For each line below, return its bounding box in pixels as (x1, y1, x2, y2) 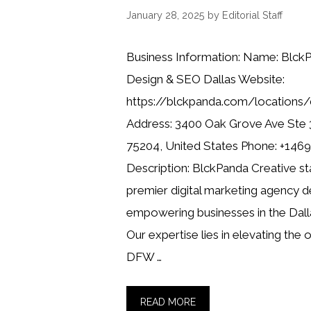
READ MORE (140, 296, 196, 308)
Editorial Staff (222, 9, 283, 22)
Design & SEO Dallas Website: (126, 72, 285, 87)
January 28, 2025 (126, 9, 205, 22)
